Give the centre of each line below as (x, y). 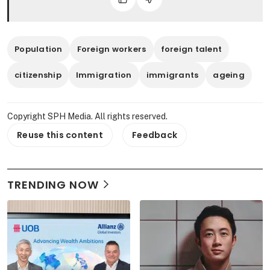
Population (39, 49)
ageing (229, 75)
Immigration (104, 75)
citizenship (38, 75)
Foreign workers (111, 49)
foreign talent (191, 49)
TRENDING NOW (53, 184)
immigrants (172, 75)
